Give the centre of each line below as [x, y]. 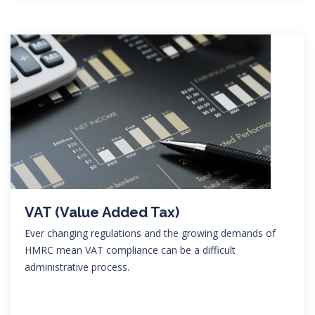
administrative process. [77, 266]
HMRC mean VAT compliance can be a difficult [130, 250]
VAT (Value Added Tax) [102, 212]
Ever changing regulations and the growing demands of [150, 233]
